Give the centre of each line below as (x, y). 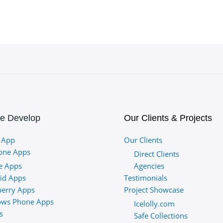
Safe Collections (161, 215)
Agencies (149, 166)
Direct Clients (157, 154)
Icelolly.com (154, 203)
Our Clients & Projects (168, 118)
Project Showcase (154, 189)
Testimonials (146, 177)
